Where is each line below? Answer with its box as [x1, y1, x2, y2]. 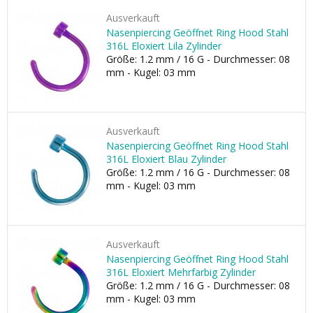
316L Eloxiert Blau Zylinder [106, 152, 226, 166]
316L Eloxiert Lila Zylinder [106, 39, 221, 52]
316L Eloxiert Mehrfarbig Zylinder [106, 265, 256, 279]
